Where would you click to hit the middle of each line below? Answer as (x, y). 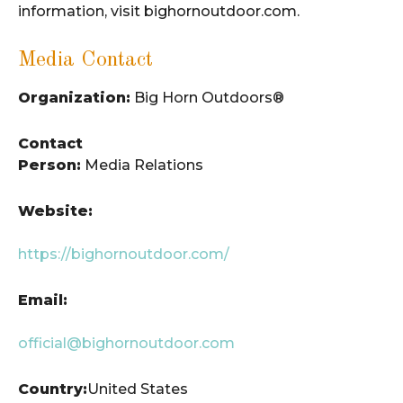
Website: (55, 210)
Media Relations (142, 165)
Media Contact (85, 61)
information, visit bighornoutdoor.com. (159, 12)
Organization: (74, 97)
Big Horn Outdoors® (207, 97)
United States (138, 389)
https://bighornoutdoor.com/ (124, 254)
